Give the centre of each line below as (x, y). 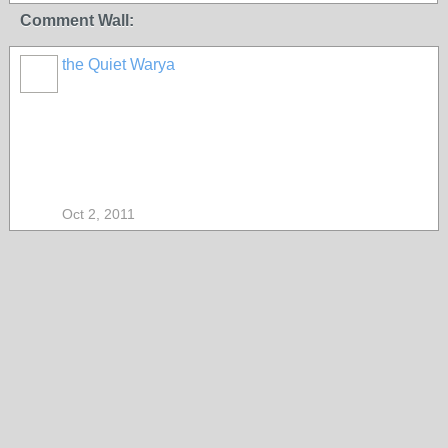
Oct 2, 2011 (98, 214)
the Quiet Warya (118, 64)
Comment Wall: (77, 20)
